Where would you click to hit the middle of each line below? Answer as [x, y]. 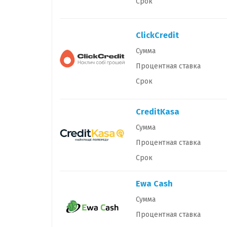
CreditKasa [158, 111]
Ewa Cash [154, 183]
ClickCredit [157, 35]
